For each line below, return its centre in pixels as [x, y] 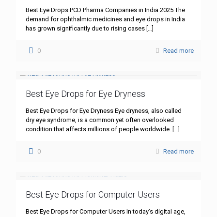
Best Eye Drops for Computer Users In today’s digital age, [106, 212]
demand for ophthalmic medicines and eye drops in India [105, 19]
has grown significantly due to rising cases [85, 29]
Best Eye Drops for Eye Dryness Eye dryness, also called [104, 111]
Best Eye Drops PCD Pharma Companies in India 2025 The [105, 10]
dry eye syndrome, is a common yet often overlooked [100, 120]
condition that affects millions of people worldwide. [98, 129]
